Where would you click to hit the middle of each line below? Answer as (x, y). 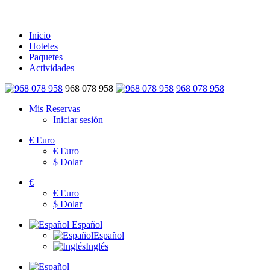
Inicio (40, 35)
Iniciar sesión (78, 119)
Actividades (52, 67)
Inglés (97, 246)
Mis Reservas (55, 108)
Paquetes (46, 57)
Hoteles (43, 46)
